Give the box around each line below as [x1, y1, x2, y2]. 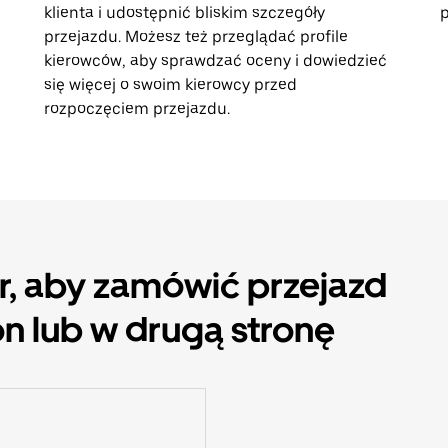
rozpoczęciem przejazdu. [44, 99, 230, 118]
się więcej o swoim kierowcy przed [44, 75, 297, 94]
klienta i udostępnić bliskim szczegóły [44, 3, 325, 22]
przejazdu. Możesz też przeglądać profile [44, 27, 348, 46]
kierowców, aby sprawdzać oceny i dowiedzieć [44, 51, 387, 70]
